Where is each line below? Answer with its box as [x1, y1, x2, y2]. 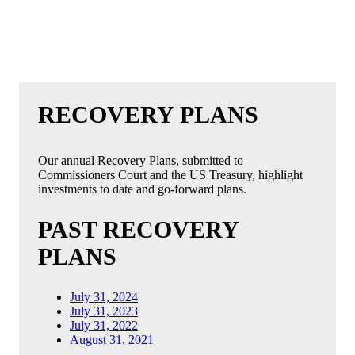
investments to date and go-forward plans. [38, 182, 246, 197]
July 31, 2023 [70, 304, 138, 319]
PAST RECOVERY [38, 216, 239, 243]
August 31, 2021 [70, 333, 154, 347]
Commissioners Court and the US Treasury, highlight [38, 168, 303, 182]
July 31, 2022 [70, 319, 138, 333]
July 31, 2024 [70, 290, 138, 304]
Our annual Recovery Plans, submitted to [38, 154, 243, 168]
